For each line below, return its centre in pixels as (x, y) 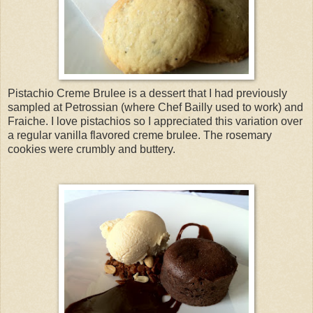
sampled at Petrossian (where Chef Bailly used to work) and (155, 108)
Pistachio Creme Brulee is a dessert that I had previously (147, 94)
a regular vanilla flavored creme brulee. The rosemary (140, 136)
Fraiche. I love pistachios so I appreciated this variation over (155, 122)
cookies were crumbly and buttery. (92, 150)
